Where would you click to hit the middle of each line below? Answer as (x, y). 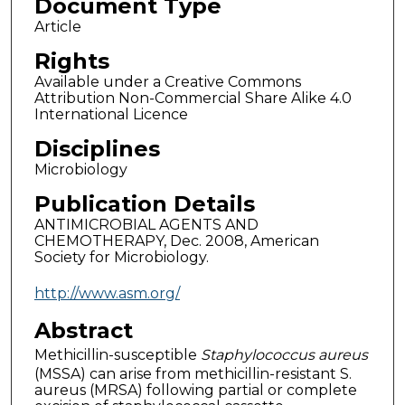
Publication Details (144, 204)
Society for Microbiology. (121, 258)
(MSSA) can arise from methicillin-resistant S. (193, 373)
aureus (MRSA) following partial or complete (195, 390)
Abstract (83, 330)
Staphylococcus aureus (284, 354)
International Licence (111, 115)
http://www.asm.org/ (107, 293)
